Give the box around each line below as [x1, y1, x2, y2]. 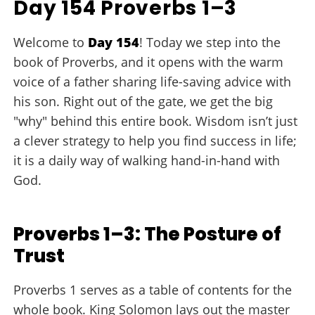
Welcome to [13, 34, 89, 51]
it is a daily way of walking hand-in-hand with [13, 152, 281, 169]
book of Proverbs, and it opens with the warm [13, 53, 284, 70]
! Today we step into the [139, 34, 281, 51]
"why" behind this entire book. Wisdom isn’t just [13, 112, 298, 129]
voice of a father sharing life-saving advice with [13, 73, 292, 90]
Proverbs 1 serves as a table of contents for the [13, 281, 292, 298]
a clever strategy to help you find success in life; [13, 132, 297, 149]
